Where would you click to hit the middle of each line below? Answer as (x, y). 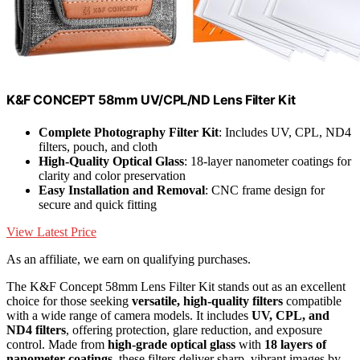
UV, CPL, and (290, 315)
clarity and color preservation (112, 175)
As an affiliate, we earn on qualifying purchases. (129, 259)
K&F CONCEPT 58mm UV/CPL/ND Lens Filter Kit (151, 100)
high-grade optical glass (172, 344)
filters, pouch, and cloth (98, 146)
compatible (312, 301)
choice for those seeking (69, 301)
